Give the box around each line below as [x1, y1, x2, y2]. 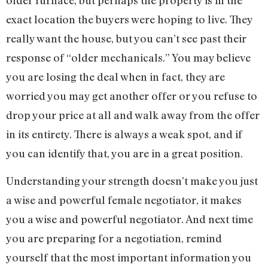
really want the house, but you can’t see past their [6, 31, 246, 45]
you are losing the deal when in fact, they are [6, 69, 225, 83]
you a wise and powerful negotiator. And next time [6, 212, 253, 226]
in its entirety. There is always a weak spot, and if [6, 127, 242, 141]
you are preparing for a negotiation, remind [6, 232, 222, 245]
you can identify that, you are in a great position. [6, 146, 243, 160]
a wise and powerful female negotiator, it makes [6, 193, 242, 207]
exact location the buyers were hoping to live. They [6, 12, 252, 26]
